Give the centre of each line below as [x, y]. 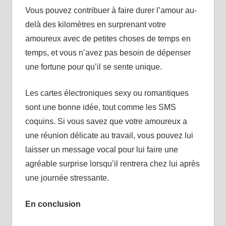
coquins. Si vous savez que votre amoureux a [106, 121]
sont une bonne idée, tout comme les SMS [100, 107]
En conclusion [53, 204]
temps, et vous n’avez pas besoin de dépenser [108, 52]
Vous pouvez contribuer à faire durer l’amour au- [111, 10]
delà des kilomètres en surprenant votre [95, 24]
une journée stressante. [67, 178]
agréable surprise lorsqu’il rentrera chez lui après [112, 163]
